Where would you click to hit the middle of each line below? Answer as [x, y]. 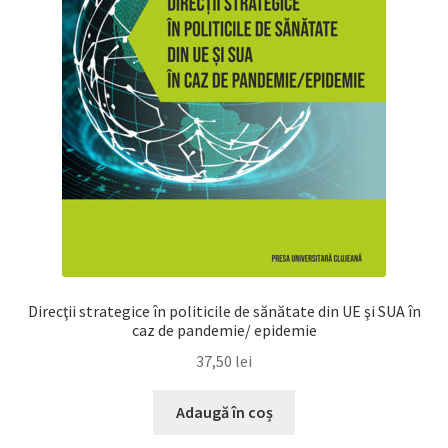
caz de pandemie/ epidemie [224, 330]
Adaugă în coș [224, 411]
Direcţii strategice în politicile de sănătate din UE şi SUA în [224, 311]
